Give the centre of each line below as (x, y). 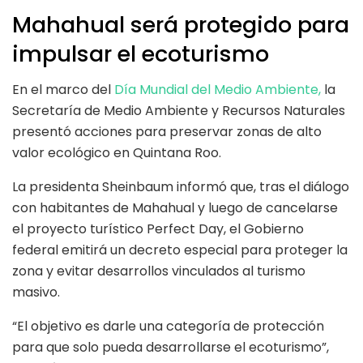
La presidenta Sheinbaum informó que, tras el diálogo (181, 187)
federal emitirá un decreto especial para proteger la (180, 250)
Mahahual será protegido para (181, 24)
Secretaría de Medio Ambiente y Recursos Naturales (179, 111)
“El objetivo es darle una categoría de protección (168, 327)
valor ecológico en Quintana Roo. (117, 153)
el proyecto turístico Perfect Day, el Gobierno (158, 229)
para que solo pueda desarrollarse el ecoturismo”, (171, 348)
